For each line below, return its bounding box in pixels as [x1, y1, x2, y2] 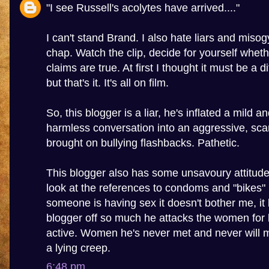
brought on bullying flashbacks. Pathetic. [46, 136, 240, 149]
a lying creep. [46, 241, 110, 254]
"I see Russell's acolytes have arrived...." [46, 1, 240, 14]
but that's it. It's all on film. [46, 76, 169, 89]
